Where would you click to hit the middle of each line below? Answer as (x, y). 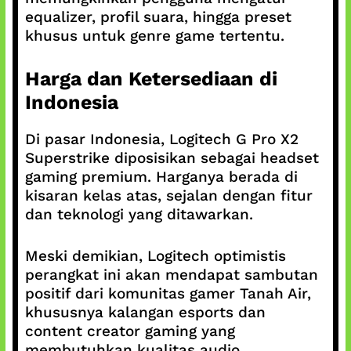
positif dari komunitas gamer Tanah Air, (168, 293)
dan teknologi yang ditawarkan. (139, 214)
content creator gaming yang (130, 331)
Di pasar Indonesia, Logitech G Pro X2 (161, 139)
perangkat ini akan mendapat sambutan (171, 274)
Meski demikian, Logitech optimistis (155, 255)
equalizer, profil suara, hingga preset (158, 16)
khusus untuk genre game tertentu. (154, 35)
